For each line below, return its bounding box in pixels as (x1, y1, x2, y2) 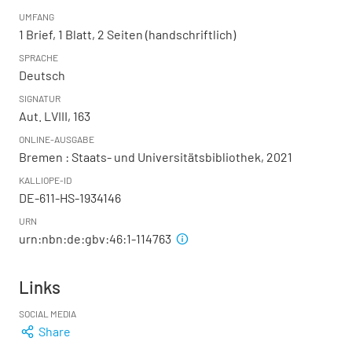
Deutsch (19, 68, 65, 83)
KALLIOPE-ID (19, 174, 71, 186)
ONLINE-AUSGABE (19, 134, 94, 145)
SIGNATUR (19, 93, 60, 104)
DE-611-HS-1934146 (19, 190, 121, 206)
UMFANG (19, 11, 54, 23)
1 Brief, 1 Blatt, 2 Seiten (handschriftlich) (19, 27, 236, 42)
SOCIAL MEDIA (19, 308, 76, 320)
